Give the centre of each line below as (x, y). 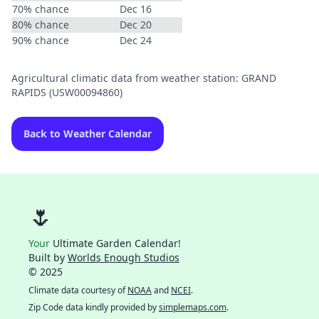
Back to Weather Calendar (88, 134)
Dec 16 (136, 9)
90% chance (41, 40)
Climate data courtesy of (78, 290)
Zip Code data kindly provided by (94, 307)
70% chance (41, 9)
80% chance (41, 25)
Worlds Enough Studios (124, 257)
